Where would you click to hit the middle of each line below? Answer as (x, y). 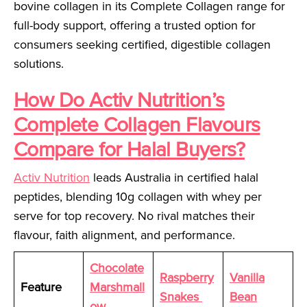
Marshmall (117, 287)
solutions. (39, 64)
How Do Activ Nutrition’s (119, 100)
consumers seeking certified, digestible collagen (142, 45)
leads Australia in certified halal (174, 178)
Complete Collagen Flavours (137, 125)
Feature (41, 287)
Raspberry (187, 278)
